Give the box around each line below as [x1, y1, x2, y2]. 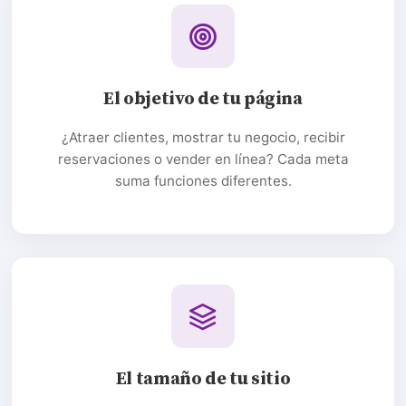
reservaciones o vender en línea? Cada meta [57, 150, 349, 168]
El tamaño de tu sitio [115, 367, 291, 391]
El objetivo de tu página [103, 87, 303, 111]
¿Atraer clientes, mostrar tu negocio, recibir [61, 128, 345, 146]
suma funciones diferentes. [114, 171, 292, 189]
